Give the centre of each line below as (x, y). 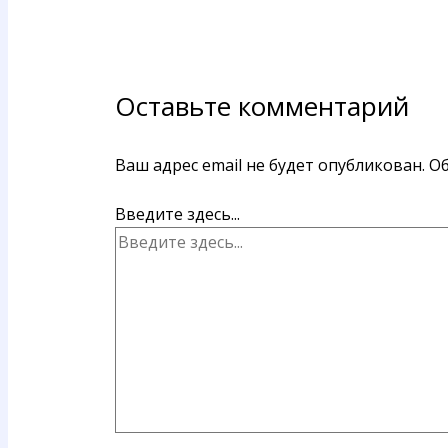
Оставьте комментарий (261, 106)
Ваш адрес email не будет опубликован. (269, 165)
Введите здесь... (177, 214)
